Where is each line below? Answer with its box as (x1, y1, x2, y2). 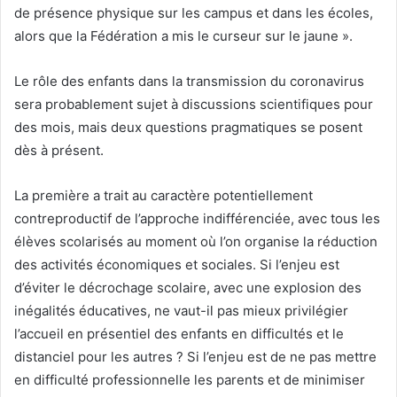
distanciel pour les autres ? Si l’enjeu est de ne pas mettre (14, 347, 377, 365)
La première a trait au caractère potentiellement (14, 186, 313, 204)
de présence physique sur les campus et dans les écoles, (14, 4, 373, 21)
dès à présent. (14, 141, 104, 159)
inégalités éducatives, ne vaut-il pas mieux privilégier (14, 301, 348, 319)
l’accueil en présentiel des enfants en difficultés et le (14, 324, 344, 342)
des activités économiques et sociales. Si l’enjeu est (14, 255, 339, 273)
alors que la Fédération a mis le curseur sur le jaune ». (14, 27, 353, 44)
